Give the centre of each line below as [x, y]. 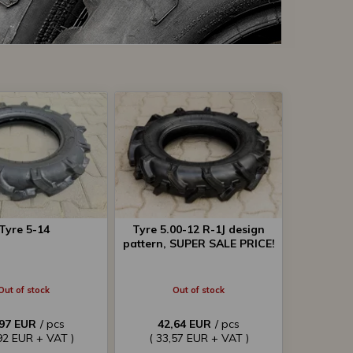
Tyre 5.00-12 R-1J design [199, 229]
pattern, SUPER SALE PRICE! [199, 243]
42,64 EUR [184, 324]
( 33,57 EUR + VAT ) [199, 338]
